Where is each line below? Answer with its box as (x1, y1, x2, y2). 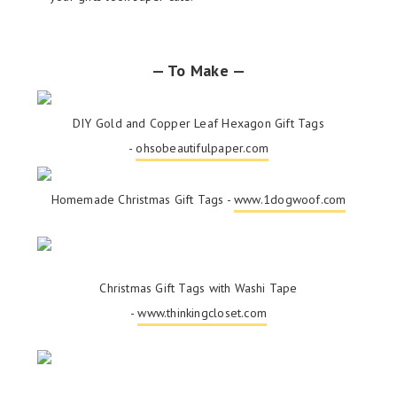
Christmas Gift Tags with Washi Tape (99, 279, 298, 296)
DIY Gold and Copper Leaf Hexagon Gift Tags (73, 114, 324, 131)
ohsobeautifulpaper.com (136, 139, 269, 156)
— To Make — (151, 59, 246, 81)
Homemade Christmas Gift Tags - (51, 191, 235, 207)
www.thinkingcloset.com (137, 304, 268, 321)
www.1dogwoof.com (234, 191, 346, 207)
